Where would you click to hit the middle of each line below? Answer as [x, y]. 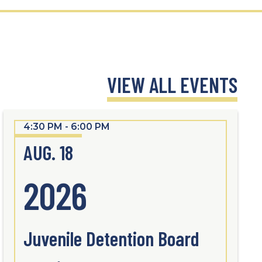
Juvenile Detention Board [111, 238]
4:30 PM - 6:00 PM [67, 127]
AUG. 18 [48, 152]
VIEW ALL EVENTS [172, 85]
